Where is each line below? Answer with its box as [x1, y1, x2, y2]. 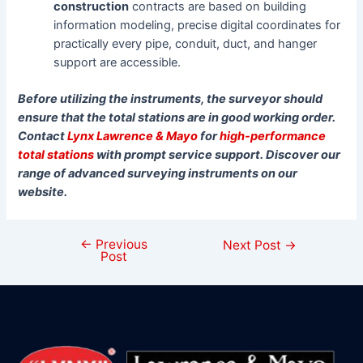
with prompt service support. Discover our [94, 147, 341, 162]
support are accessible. [53, 54, 181, 70]
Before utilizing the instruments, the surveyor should [18, 91, 323, 106]
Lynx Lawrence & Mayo [67, 128, 199, 143]
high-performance [220, 128, 327, 143]
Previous [92, 237, 147, 253]
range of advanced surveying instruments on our [18, 165, 298, 181]
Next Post [223, 237, 285, 254]
